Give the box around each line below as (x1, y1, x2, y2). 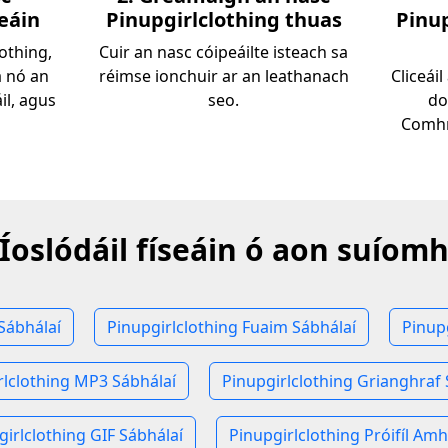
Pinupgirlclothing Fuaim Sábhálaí (106, 316, 356, 338)
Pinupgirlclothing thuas (105, 6, 342, 33)
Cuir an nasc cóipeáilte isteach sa (99, 41, 349, 63)
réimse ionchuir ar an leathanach (98, 65, 349, 87)
